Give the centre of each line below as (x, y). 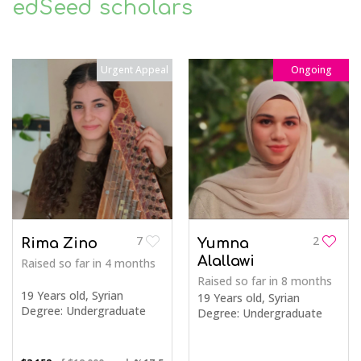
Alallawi (226, 261)
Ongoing (311, 70)
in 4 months (124, 263)
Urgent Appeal (135, 70)
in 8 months (301, 281)
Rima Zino (59, 244)
